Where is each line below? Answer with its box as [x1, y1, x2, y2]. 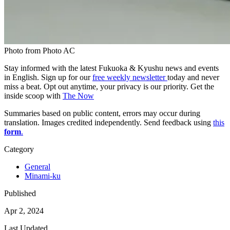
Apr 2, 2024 [4, 206, 44, 215]
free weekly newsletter [92, 72, 167, 82]
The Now [63, 91, 94, 100]
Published [4, 188, 36, 198]
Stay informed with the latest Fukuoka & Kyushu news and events [4, 63, 219, 72]
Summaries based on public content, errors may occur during [4, 108, 200, 118]
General [25, 162, 50, 171]
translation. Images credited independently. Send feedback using [4, 118, 213, 127]
